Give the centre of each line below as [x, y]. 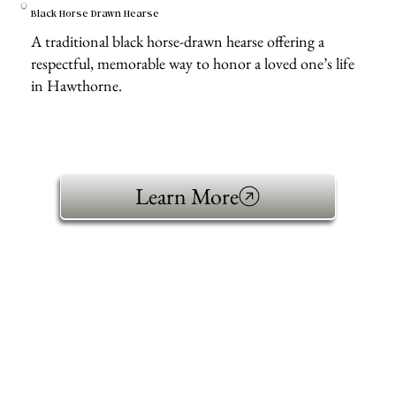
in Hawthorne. [76, 86]
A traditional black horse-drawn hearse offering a [177, 42]
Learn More [187, 196]
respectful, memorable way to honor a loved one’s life [192, 64]
